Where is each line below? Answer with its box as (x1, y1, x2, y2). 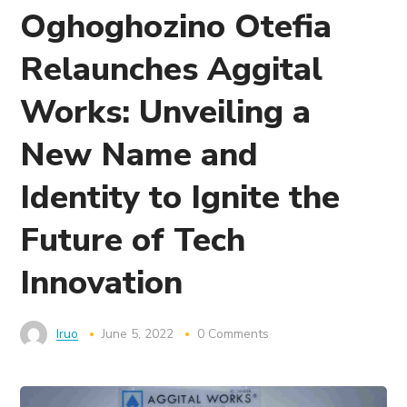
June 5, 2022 (102, 325, 174, 342)
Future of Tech (20, 218, 246, 263)
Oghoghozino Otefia (20, 5, 333, 49)
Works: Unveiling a (20, 90, 312, 134)
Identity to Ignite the (20, 175, 341, 220)
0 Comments (197, 325, 270, 342)
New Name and (20, 133, 259, 177)
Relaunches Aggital (20, 47, 323, 92)
